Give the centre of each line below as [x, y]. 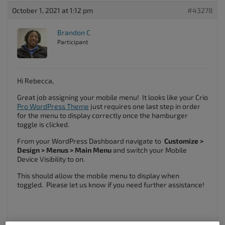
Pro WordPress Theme [53, 106]
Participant [73, 42]
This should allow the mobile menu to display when [98, 176]
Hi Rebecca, [35, 81]
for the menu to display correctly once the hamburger [102, 115]
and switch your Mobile [150, 150]
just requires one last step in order [145, 106]
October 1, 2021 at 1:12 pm [52, 10]
